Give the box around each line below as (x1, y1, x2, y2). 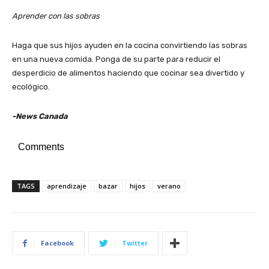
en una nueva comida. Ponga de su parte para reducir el (12, 55, 220, 64)
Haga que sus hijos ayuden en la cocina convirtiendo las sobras (12, 41, 247, 50)
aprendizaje (47, 181, 86, 190)
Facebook (41, 238, 74, 247)
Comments (18, 142, 64, 152)
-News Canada (12, 112, 68, 121)
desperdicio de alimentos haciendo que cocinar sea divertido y (12, 68, 244, 77)
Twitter (122, 238, 148, 247)
